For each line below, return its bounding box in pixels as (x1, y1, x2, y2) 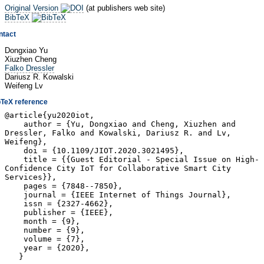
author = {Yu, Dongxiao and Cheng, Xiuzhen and (5, 120, 236, 129)
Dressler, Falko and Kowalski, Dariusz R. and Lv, (5, 128, 231, 138)
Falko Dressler (5, 63, 54, 72)
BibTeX (5, 12, 32, 22)
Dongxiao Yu (5, 45, 48, 55)
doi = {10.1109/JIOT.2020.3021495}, (5, 146, 184, 156)
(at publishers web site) (84, 3, 165, 12)
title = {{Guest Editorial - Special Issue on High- (5, 155, 259, 164)
